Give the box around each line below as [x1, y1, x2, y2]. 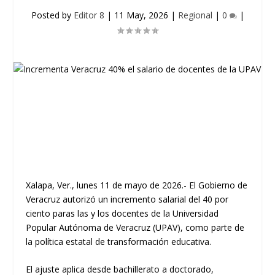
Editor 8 [73, 9, 104, 21]
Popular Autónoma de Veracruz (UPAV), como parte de [26, 222, 245, 233]
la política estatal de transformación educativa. [26, 236, 212, 247]
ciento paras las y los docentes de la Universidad [26, 207, 219, 219]
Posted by [31, 9, 74, 21]
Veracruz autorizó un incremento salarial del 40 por [26, 193, 229, 205]
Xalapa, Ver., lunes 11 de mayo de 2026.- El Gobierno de [26, 179, 248, 191]
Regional [177, 9, 212, 21]
